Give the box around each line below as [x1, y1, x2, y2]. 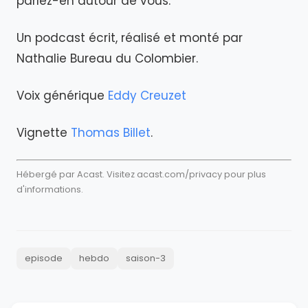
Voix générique [16, 87, 108, 104]
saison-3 [126, 251, 166, 265]
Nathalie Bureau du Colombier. [16, 50, 201, 67]
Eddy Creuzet [108, 87, 186, 104]
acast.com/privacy [137, 168, 222, 180]
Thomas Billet [71, 124, 151, 141]
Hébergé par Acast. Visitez [16, 168, 137, 180]
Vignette [16, 124, 71, 141]
